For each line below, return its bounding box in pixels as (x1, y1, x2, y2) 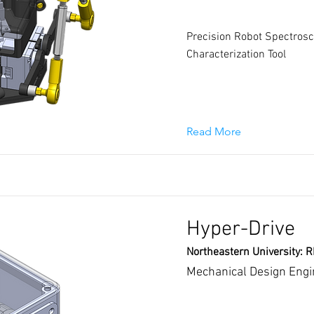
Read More (186, 125, 241, 138)
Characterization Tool (186, 48, 286, 62)
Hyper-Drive (186, 217, 295, 243)
